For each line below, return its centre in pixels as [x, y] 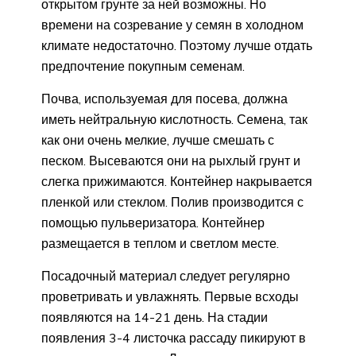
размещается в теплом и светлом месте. [160, 243]
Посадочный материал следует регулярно [166, 275]
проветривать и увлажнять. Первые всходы [170, 296]
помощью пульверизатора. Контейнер [153, 222]
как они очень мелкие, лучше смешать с [158, 139]
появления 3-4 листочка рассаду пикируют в [174, 337]
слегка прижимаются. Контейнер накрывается [177, 181]
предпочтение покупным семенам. [143, 66]
